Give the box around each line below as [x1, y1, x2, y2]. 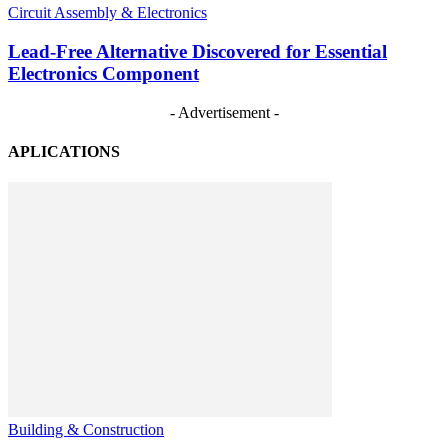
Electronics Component [8, 62, 199, 84]
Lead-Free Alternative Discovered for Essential [8, 40, 387, 62]
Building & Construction [8, 421, 164, 439]
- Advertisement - [169, 103, 279, 121]
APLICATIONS [8, 142, 120, 160]
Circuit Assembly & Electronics [8, 4, 207, 22]
